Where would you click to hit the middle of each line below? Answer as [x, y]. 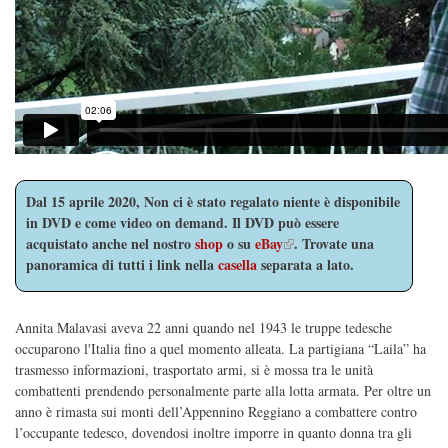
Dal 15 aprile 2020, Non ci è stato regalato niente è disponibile [213, 201]
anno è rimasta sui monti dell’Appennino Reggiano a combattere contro [216, 412]
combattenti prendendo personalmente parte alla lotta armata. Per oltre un [223, 391]
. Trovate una [334, 243]
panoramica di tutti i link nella [122, 264]
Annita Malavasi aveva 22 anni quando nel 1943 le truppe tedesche [203, 328]
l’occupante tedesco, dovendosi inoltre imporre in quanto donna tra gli [213, 433]
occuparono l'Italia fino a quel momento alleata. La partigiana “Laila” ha [220, 349]
